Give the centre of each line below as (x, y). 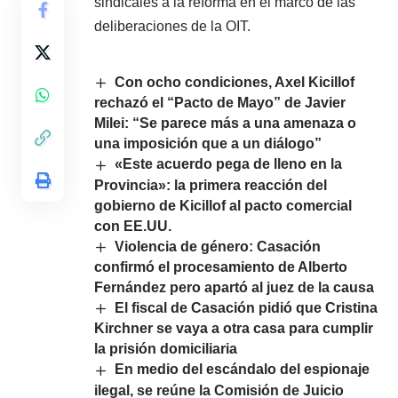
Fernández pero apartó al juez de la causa (234, 287)
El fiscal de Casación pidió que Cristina (247, 307)
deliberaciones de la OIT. (172, 27)
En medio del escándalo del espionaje (243, 370)
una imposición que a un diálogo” (208, 144)
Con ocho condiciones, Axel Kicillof (235, 83)
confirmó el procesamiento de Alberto (221, 267)
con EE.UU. (133, 226)
